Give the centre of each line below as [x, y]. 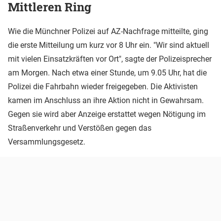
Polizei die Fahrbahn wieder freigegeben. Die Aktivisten [103, 87]
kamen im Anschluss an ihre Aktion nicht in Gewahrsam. [106, 101]
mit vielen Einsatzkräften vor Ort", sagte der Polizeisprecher [110, 59]
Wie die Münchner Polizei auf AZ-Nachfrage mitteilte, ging [108, 32]
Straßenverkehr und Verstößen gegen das [80, 128]
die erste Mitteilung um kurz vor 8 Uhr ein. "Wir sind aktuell [109, 45]
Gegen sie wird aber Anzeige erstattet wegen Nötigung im [107, 114]
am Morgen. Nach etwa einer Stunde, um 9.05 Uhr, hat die [107, 73]
